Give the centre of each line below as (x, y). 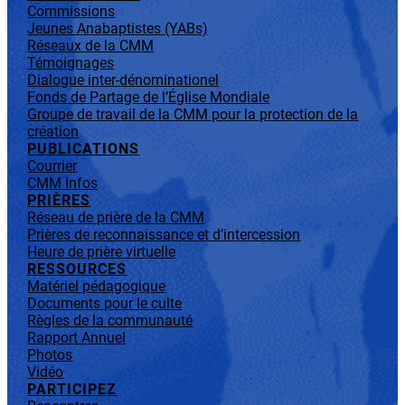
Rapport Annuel (77, 338)
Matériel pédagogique (97, 287)
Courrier (52, 166)
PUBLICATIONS (84, 149)
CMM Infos (63, 184)
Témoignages (71, 63)
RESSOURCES (77, 269)
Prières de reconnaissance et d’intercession (164, 235)
